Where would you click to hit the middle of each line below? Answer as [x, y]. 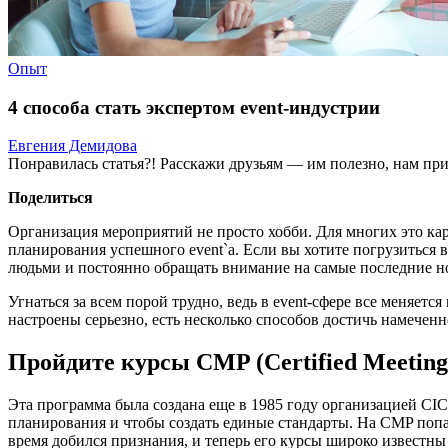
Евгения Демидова [72, 146]
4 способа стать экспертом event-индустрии [194, 107]
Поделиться [50, 198]
